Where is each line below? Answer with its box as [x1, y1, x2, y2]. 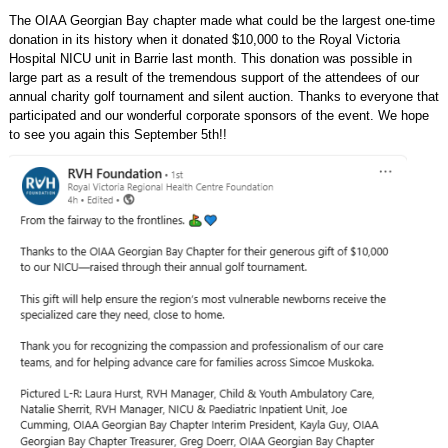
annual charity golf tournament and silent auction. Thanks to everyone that [8, 89, 439, 104]
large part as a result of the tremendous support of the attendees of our [8, 70, 419, 85]
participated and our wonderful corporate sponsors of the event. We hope [8, 108, 429, 123]
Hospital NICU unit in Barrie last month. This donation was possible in [8, 51, 412, 66]
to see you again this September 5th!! [8, 127, 227, 142]
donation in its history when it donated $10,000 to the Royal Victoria [8, 32, 400, 47]
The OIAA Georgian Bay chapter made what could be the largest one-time [8, 13, 435, 28]
